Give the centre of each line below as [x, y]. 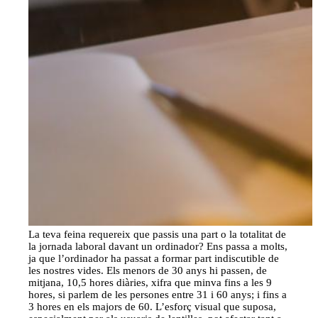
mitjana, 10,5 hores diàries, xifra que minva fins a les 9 [150, 283]
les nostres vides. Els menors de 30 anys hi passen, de [148, 271]
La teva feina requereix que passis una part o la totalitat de [158, 235]
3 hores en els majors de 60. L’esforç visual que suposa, [153, 307]
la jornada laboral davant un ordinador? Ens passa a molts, [158, 247]
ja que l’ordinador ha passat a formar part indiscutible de [154, 259]
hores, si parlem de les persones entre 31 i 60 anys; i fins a [158, 295]
